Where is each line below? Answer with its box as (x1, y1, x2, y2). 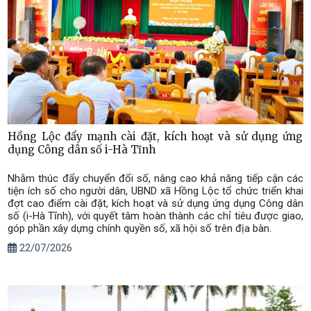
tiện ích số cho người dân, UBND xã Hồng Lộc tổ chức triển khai (8, 185, 303, 198)
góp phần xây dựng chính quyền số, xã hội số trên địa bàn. (8, 222, 272, 235)
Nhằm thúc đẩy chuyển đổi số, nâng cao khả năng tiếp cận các (8, 172, 303, 185)
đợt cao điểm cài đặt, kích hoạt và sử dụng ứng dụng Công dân (8, 197, 303, 210)
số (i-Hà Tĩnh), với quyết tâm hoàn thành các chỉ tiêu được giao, (8, 210, 303, 223)
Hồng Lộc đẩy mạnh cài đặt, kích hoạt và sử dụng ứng (8, 129, 303, 143)
